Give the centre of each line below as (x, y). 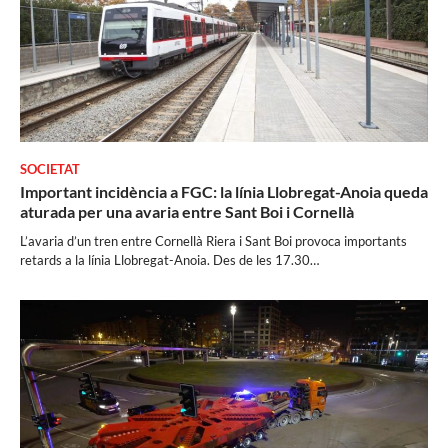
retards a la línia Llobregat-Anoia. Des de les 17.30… (169, 259)
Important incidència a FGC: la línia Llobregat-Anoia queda (224, 191)
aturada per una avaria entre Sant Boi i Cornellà (187, 211)
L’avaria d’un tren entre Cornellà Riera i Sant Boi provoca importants (213, 240)
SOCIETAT (50, 169)
